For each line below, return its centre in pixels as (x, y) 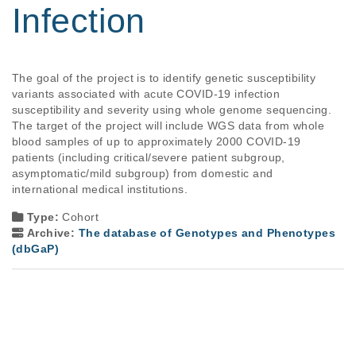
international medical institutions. (100, 190)
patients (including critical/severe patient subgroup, (151, 158)
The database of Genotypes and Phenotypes (207, 232)
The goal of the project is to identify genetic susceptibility (166, 78)
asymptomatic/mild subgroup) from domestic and (144, 174)
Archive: (52, 232)
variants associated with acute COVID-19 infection (148, 94)
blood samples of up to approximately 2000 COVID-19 (159, 142)
